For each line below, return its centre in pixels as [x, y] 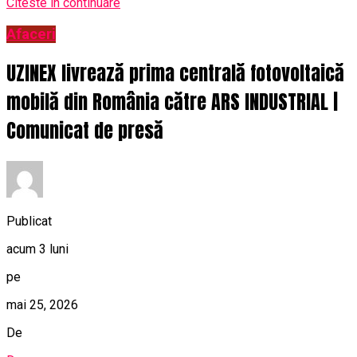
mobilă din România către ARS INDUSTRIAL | [172, 102]
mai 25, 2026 [42, 304]
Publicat [29, 221]
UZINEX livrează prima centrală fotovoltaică [175, 73]
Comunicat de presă [85, 130]
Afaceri [31, 34]
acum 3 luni [37, 249]
